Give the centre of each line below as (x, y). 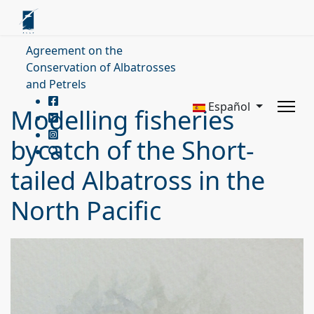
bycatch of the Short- (132, 150)
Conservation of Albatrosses (101, 67)
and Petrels (56, 84)
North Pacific (86, 211)
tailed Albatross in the (138, 180)
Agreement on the (74, 50)
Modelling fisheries (122, 120)
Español (230, 107)
